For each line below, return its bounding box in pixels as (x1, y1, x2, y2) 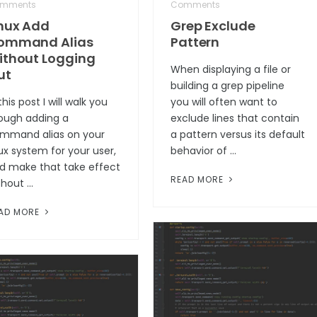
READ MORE (170, 173, 226, 186)
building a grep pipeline (170, 79, 284, 93)
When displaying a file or (170, 62, 291, 77)
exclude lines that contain (170, 111, 299, 126)
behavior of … (170, 144, 236, 158)
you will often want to (170, 95, 277, 110)
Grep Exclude (170, 17, 255, 35)
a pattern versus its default (170, 127, 305, 142)
